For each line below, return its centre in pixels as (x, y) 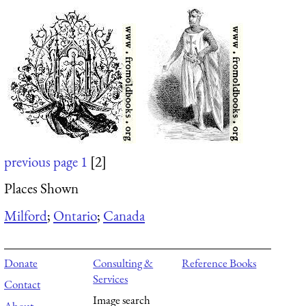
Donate (21, 263)
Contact (22, 284)
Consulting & (123, 263)
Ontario (75, 215)
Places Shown (41, 189)
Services (111, 278)
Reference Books (219, 263)
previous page (41, 161)
